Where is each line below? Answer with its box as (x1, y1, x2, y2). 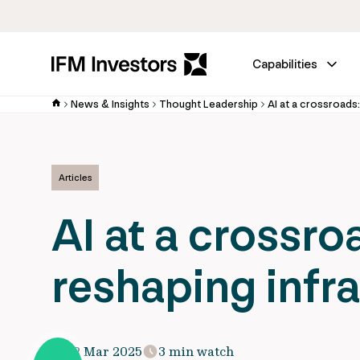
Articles (59, 172, 92, 183)
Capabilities (252, 56, 317, 72)
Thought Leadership (159, 97, 258, 111)
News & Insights (71, 97, 149, 111)
